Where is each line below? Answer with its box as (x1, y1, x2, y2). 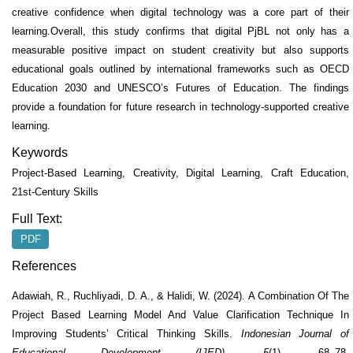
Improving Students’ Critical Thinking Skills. (12, 327, 241, 340)
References (12, 259, 76, 273)
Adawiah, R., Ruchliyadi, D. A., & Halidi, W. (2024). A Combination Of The (12, 289, 349, 302)
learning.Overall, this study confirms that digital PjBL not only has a (12, 25, 349, 38)
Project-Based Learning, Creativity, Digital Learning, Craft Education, (12, 167, 349, 180)
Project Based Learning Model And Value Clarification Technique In (12, 308, 349, 321)
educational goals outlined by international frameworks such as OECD (12, 63, 349, 76)
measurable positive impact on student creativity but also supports (12, 44, 349, 57)
